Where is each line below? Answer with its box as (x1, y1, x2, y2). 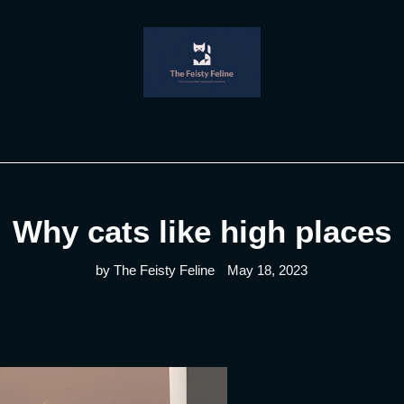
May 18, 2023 (227, 262, 308, 278)
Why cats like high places (12, 214, 391, 249)
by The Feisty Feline (96, 262, 216, 278)
